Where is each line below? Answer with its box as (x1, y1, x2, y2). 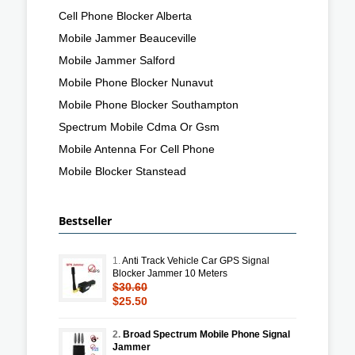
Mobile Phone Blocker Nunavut (59, 75, 213, 89)
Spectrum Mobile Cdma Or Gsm (59, 120, 219, 133)
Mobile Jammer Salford (59, 53, 175, 67)
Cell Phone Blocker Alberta (59, 9, 192, 22)
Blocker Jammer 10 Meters (113, 267, 227, 279)
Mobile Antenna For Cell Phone (59, 142, 215, 155)
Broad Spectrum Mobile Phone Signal (123, 328, 290, 340)
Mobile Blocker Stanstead (59, 164, 186, 177)
